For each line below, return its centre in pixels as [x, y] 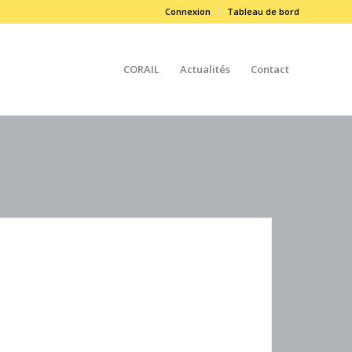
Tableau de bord [263, 11]
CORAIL [141, 69]
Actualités [205, 69]
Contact [270, 69]
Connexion [188, 11]
